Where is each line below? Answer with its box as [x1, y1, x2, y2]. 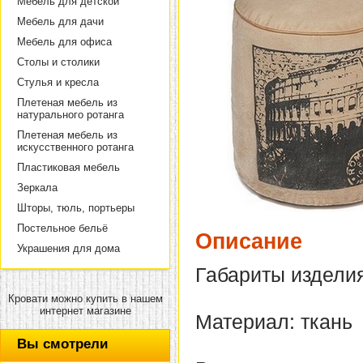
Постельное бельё [17, 222, 108, 234]
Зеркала [17, 181, 58, 194]
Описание [195, 228, 302, 254]
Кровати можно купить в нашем [7, 293, 163, 305]
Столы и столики [17, 56, 100, 68]
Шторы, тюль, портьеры [17, 202, 135, 214]
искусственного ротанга [17, 141, 134, 153]
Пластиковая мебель [17, 161, 120, 173]
